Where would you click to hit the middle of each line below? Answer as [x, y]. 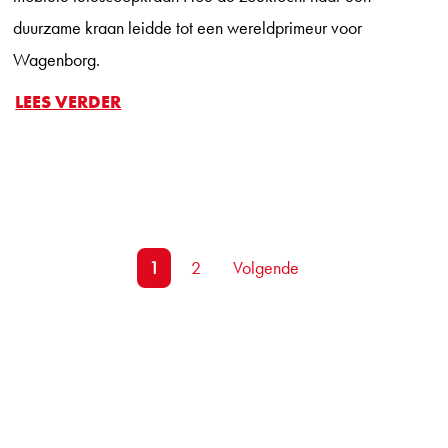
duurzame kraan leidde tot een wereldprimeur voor [188, 27]
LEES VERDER [68, 101]
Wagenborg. [57, 59]
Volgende [266, 267]
